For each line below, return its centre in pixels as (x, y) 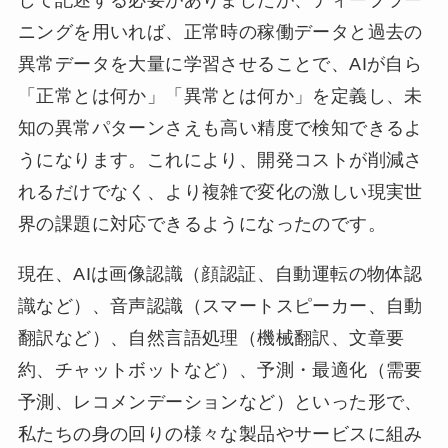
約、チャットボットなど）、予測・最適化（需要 (220, 369)
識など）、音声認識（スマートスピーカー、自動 (220, 305)
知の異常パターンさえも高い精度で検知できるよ (220, 127)
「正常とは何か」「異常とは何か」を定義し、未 (220, 95)
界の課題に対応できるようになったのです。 (201, 223)
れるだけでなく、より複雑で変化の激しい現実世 (220, 191)
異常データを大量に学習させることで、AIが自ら (220, 63)
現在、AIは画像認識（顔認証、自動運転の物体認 (220, 273)
